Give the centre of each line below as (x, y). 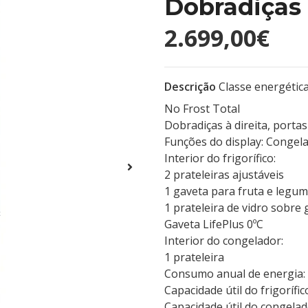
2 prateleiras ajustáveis (224, 175)
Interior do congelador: (224, 241)
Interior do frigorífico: (220, 158)
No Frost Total (202, 109)
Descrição (190, 87)
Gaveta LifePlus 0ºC (214, 224)
